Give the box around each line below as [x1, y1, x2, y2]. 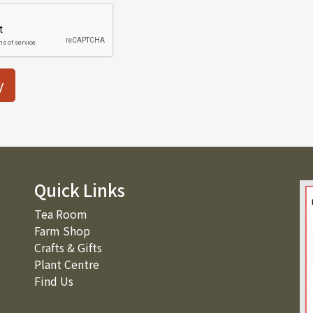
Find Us [34, 272, 73, 289]
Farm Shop [34, 222, 90, 239]
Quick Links [34, 177, 125, 202]
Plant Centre [34, 256, 99, 272]
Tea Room [34, 205, 87, 222]
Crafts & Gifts [34, 239, 102, 256]
